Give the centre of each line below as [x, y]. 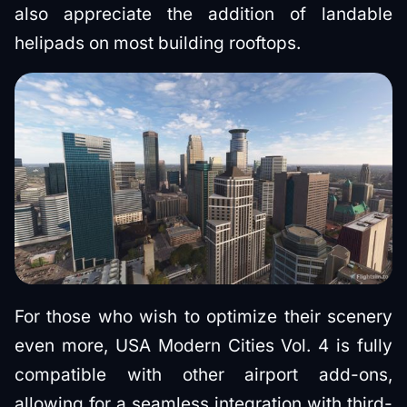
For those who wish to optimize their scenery [203, 316]
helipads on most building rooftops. [158, 43]
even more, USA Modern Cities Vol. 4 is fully [203, 345]
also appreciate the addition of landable [203, 14]
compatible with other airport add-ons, [203, 374]
